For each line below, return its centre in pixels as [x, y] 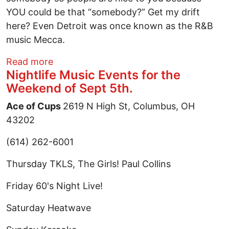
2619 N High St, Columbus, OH [129, 106]
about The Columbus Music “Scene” [130, 61]
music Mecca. [36, 40]
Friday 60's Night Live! [54, 186]
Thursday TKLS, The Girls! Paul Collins [88, 164]
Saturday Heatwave [49, 208]
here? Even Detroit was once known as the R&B [110, 26]
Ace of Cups [35, 106]
